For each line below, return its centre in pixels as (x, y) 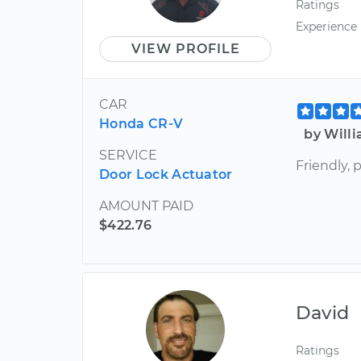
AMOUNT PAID (146, 205)
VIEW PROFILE (185, 48)
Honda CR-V (141, 123)
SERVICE (128, 155)
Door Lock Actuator (166, 174)
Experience (327, 26)
